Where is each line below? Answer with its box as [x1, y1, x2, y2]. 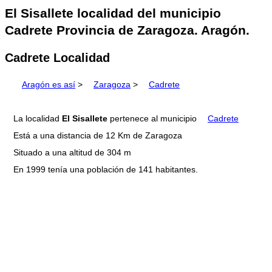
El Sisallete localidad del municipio [5, 6, 221, 21]
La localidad [13, 114, 62, 124]
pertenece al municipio [107, 114, 199, 124]
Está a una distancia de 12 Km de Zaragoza [13, 131, 182, 141]
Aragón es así [22, 80, 75, 90]
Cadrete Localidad [5, 50, 110, 64]
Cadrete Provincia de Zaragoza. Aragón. [5, 23, 250, 38]
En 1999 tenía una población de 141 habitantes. [13, 165, 198, 175]
